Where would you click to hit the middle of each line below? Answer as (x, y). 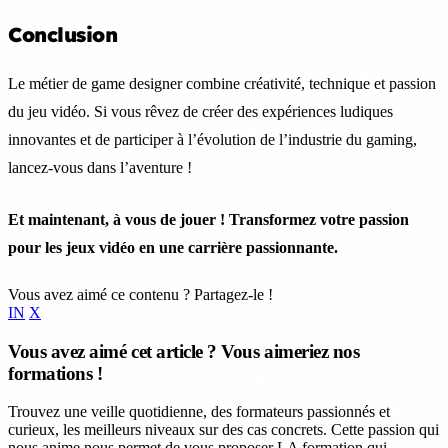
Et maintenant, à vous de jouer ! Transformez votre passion (208, 219)
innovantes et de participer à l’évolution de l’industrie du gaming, (212, 139)
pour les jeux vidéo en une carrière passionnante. (173, 247)
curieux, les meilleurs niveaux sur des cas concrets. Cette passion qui (223, 430)
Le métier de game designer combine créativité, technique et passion (222, 83)
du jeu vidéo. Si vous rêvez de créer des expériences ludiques (200, 111)
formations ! (55, 373)
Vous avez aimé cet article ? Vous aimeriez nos (184, 351)
